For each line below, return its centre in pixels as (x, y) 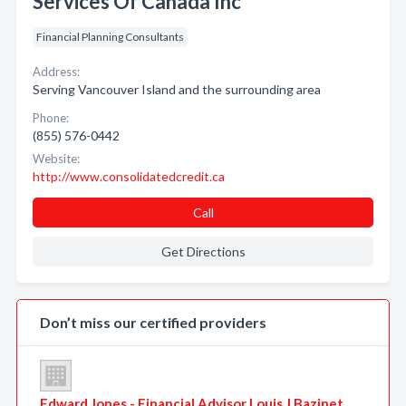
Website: (56, 159)
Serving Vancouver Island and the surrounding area (177, 89)
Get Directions (203, 251)
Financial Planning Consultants (110, 37)
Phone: (51, 118)
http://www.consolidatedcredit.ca (129, 176)
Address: (56, 72)
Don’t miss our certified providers (153, 322)
